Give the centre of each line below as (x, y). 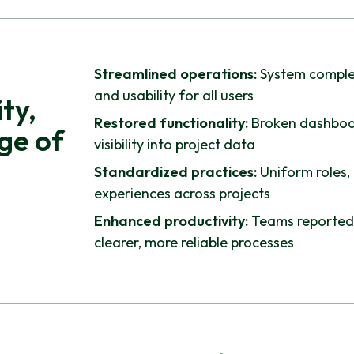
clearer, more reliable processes (194, 242)
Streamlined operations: (175, 73)
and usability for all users (173, 95)
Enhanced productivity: (171, 220)
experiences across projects (182, 193)
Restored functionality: (171, 122)
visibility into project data (174, 144)
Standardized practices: (175, 171)
